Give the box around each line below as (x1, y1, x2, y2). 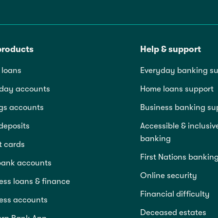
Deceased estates (140, 207, 206, 217)
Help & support (140, 44, 201, 54)
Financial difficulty (140, 189, 210, 199)
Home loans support (140, 84, 214, 93)
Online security (140, 170, 197, 180)
